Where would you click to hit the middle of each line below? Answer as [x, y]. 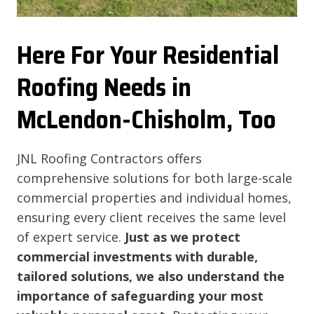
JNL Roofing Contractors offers [109, 158]
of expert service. [71, 237]
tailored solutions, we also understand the [151, 276]
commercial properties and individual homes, [154, 197]
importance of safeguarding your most [140, 295]
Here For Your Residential [148, 55]
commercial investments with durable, [137, 256]
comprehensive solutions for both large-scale [155, 178]
